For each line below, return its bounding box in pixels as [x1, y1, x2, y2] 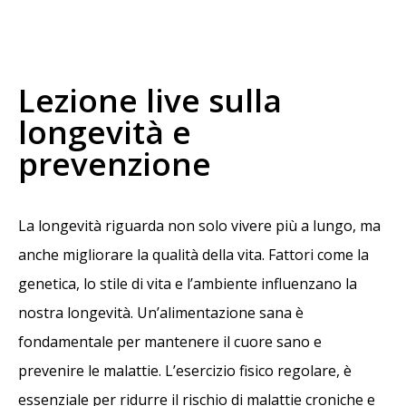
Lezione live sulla [18, 79, 282, 122]
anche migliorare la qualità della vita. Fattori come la [18, 245, 369, 266]
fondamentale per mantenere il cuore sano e [18, 332, 322, 353]
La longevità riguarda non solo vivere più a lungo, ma [18, 216, 381, 237]
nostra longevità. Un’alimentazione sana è [18, 303, 304, 324]
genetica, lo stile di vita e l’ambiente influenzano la [18, 274, 357, 295]
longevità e [18, 111, 191, 154]
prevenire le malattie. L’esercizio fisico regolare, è [18, 361, 352, 382]
